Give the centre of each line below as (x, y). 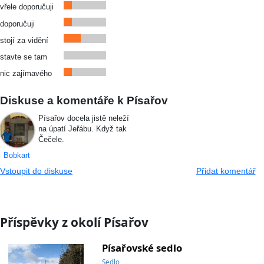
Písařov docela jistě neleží (83, 118)
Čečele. (51, 140)
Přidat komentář (226, 171)
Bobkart (17, 156)
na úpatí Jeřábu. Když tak (82, 129)
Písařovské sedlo (142, 248)
